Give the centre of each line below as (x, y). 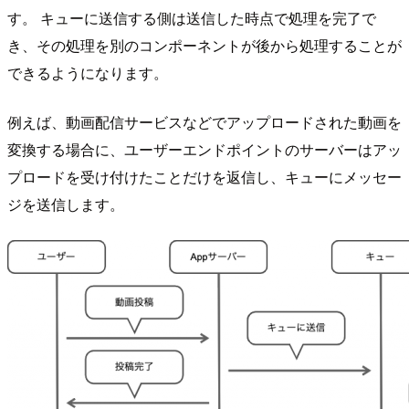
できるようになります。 (88, 72)
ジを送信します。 (66, 204)
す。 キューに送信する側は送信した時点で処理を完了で (192, 17)
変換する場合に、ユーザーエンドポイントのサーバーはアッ (204, 149)
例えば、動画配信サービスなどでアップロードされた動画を (204, 121)
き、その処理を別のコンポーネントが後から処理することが (204, 45)
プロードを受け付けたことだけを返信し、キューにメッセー (204, 176)
